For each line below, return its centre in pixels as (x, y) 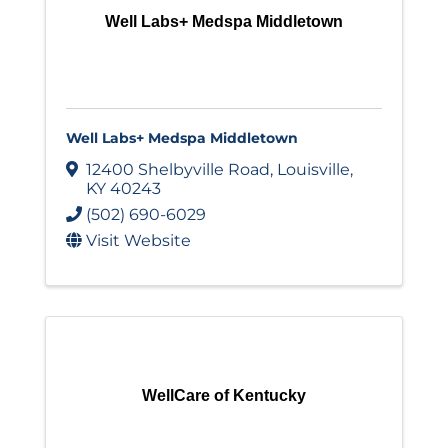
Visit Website (138, 241)
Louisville (313, 170)
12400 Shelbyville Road (178, 170)
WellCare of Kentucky (224, 396)
